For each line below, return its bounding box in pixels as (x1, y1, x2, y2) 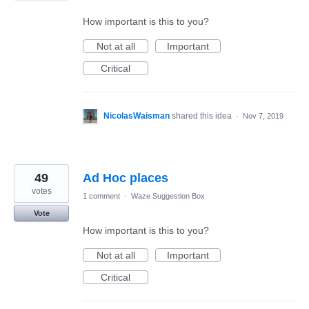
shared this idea (172, 111, 234, 121)
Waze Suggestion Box (131, 192, 205, 201)
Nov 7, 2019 (243, 112, 283, 121)
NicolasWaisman (103, 111, 170, 121)
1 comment (83, 192, 120, 201)
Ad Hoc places (83, 171, 168, 186)
